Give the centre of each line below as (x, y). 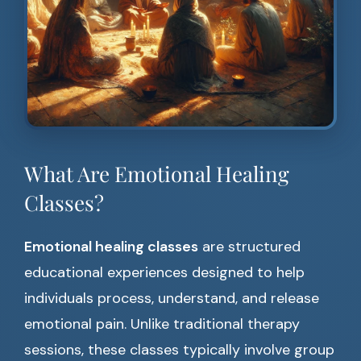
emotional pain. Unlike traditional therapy (162, 324)
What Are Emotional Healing (157, 174)
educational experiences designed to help (164, 273)
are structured (249, 247)
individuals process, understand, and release (172, 299)
